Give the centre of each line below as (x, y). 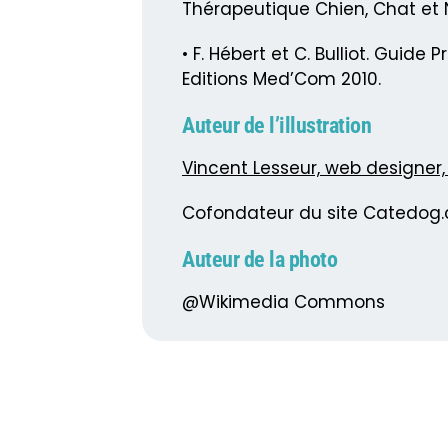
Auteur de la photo (259, 260)
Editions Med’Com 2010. (281, 79)
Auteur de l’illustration (276, 126)
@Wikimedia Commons (283, 302)
